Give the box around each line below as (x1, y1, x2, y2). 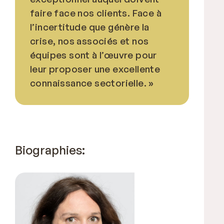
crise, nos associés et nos (30, 34, 149, 47)
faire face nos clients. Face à (30, 6, 161, 19)
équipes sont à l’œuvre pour (30, 48, 157, 61)
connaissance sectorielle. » (30, 76, 154, 89)
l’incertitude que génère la (30, 20, 149, 33)
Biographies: (15, 142, 85, 157)
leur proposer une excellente (30, 62, 160, 75)
